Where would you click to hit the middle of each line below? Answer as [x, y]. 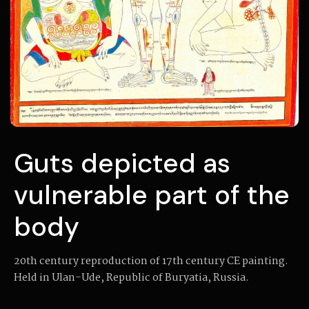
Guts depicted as [122, 164]
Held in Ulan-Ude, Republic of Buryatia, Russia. [131, 278]
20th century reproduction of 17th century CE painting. [151, 262]
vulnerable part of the [152, 196]
